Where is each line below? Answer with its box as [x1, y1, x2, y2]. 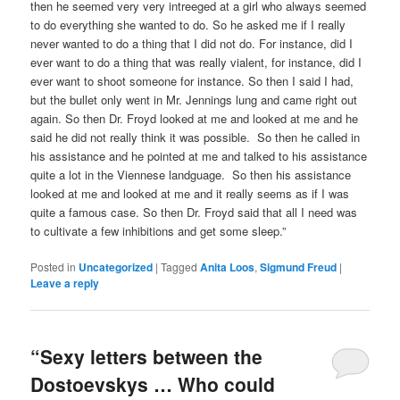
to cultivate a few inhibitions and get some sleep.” [30, 221, 287, 239]
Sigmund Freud [260, 258, 337, 275]
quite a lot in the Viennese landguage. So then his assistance [30, 165, 352, 183]
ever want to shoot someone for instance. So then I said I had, [30, 71, 354, 89]
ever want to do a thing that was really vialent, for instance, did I [30, 53, 362, 71]
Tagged [161, 258, 198, 274]
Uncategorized [79, 258, 154, 275]
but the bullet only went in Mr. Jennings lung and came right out [30, 90, 358, 108]
